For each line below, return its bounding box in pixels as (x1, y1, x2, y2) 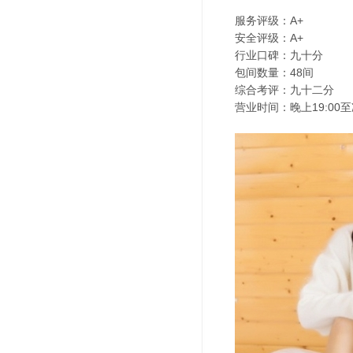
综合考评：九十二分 (235, 84, 334, 96)
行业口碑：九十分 (235, 49, 323, 61)
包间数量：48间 (235, 66, 314, 79)
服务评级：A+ (235, 14, 303, 27)
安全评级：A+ (235, 32, 303, 44)
